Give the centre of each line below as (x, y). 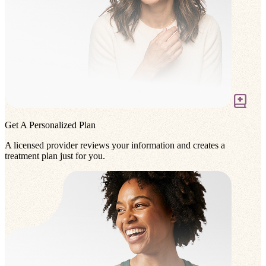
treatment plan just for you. (55, 156)
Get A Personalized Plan (50, 125)
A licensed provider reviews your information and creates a (115, 145)
